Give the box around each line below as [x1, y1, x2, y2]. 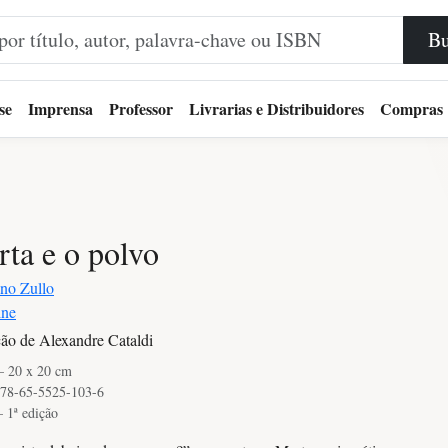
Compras [380, 97, 443, 120]
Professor [109, 97, 173, 120]
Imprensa [28, 97, 93, 120]
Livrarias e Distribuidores [189, 97, 364, 120]
